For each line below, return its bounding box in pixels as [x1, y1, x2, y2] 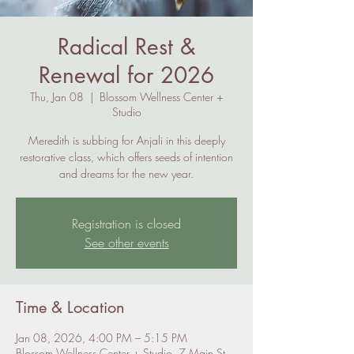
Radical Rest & [58, 32, 195, 61]
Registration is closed [72, 215, 181, 232]
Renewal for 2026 [39, 61, 214, 89]
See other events [84, 234, 169, 251]
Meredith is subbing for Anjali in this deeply [28, 133, 225, 148]
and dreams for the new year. [59, 166, 194, 181]
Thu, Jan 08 [29, 89, 84, 104]
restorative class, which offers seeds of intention [20, 149, 233, 164]
